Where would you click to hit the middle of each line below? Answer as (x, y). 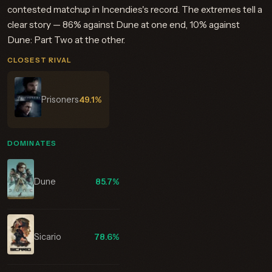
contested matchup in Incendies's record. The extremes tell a (135, 9)
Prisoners (60, 100)
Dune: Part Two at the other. (66, 40)
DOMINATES (32, 143)
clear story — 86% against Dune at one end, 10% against (124, 25)
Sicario (48, 237)
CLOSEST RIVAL (40, 60)
